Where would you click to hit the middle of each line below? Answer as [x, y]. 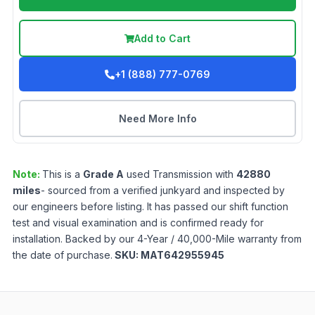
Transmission [182, 174]
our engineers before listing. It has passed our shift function [150, 207]
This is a [63, 174]
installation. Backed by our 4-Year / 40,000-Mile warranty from [157, 239]
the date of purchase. [63, 255]
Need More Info [157, 119]
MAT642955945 [182, 255]
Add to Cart [162, 39]
